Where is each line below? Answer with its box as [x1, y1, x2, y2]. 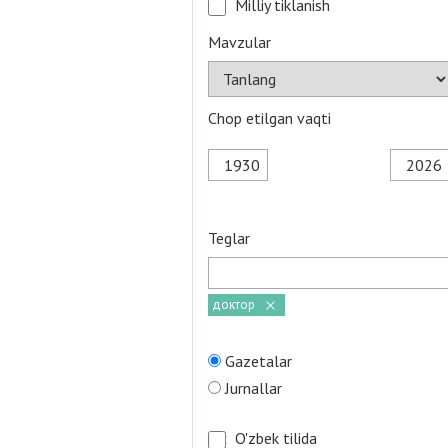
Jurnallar [225, 378, 282, 398]
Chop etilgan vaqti [208, 108, 331, 128]
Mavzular [208, 32, 271, 52]
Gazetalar [225, 351, 292, 371]
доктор [212, 296, 255, 313]
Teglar [208, 228, 250, 248]
